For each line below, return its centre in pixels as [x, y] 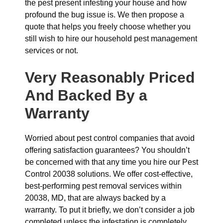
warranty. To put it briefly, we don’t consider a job [110, 210]
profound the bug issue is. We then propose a [105, 15]
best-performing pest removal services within [103, 186]
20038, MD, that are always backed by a [95, 198]
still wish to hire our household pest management [111, 39]
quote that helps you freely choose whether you [108, 27]
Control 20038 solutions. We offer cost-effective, [109, 174]
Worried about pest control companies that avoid [110, 138]
